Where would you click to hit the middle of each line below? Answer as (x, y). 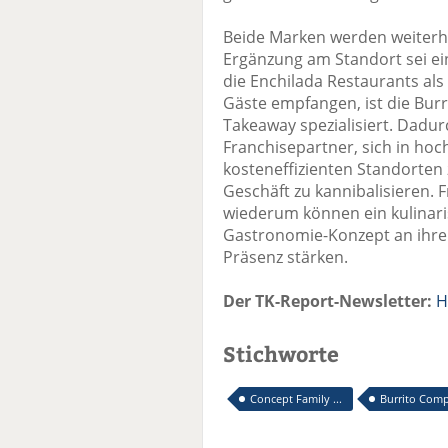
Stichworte (281, 354)
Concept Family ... (296, 399)
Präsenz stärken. (285, 257)
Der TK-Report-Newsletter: (327, 301)
